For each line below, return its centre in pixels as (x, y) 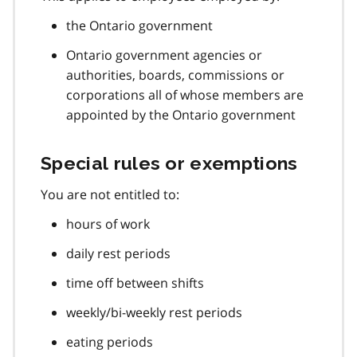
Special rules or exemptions (169, 163)
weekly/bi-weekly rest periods (154, 312)
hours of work (108, 224)
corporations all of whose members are (185, 94)
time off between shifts (135, 282)
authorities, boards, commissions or (175, 75)
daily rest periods (118, 253)
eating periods (110, 341)
